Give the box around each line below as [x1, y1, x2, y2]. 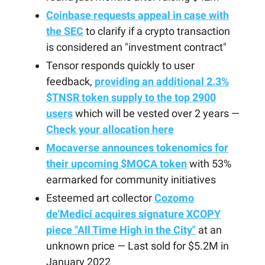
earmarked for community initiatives [46, 173, 216, 186]
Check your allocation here [46, 123, 174, 135]
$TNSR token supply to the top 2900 [46, 91, 216, 104]
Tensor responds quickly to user [46, 59, 195, 72]
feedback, [46, 75, 95, 88]
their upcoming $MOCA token [46, 157, 187, 170]
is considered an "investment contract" [46, 41, 227, 53]
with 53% [187, 157, 231, 170]
